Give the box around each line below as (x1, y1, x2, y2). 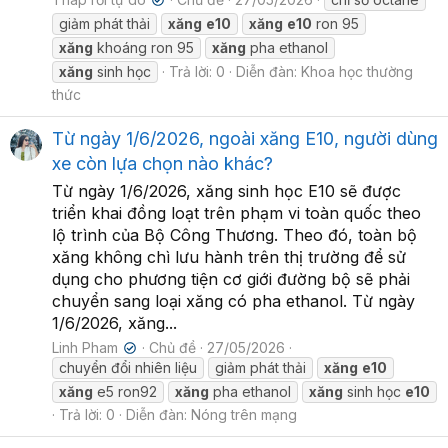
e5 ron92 (93, 383, 157, 400)
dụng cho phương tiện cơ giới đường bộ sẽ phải (52, 269, 410, 289)
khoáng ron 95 (93, 38, 194, 56)
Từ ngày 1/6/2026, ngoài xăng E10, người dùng (52, 128, 438, 149)
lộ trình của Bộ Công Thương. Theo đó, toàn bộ (52, 225, 417, 245)
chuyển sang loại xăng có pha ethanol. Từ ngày (52, 291, 415, 311)
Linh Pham (52, 339, 118, 356)
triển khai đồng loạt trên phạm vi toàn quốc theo (52, 203, 421, 223)
